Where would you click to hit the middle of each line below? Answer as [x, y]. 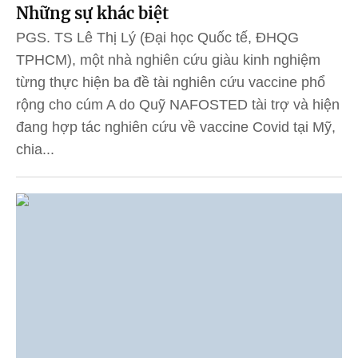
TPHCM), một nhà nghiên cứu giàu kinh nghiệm [168, 60]
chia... [35, 149]
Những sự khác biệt [92, 13]
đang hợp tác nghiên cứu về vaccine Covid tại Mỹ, [176, 127]
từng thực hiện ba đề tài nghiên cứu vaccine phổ [171, 82]
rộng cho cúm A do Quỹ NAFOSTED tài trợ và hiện [178, 104]
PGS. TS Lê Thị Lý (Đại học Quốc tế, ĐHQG [157, 37]
